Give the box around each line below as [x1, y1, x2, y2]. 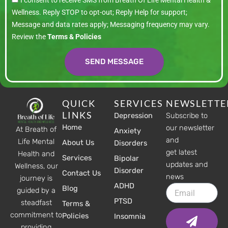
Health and [18, 149, 54, 159]
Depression [114, 111, 153, 121]
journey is [20, 174, 52, 183]
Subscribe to [166, 111, 208, 121]
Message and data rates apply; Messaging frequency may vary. [12, 20, 210, 29]
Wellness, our [14, 161, 58, 171]
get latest [166, 148, 197, 157]
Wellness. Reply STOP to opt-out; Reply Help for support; [12, 8, 187, 17]
